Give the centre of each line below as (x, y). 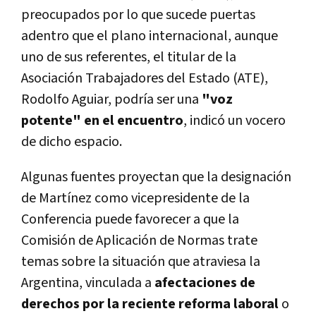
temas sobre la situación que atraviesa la (141, 261)
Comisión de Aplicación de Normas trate (139, 240)
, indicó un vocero (235, 120)
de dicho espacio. (72, 141)
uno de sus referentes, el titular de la (129, 57)
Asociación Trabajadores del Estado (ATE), (145, 78)
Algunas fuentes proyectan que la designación (156, 177)
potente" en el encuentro (102, 120)
